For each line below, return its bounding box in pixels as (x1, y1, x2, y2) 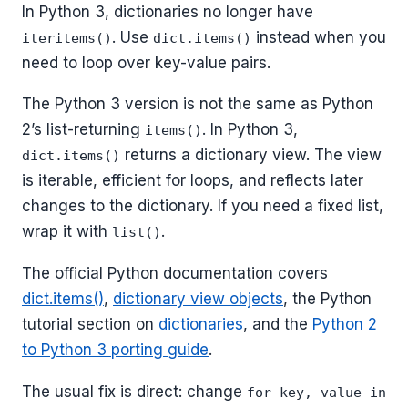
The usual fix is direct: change (22, 382, 247, 402)
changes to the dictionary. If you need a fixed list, (22, 197, 383, 216)
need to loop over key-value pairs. (22, 53, 270, 72)
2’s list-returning (22, 120, 145, 139)
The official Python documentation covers (22, 264, 328, 283)
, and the (243, 315, 312, 334)
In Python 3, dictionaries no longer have (22, 2, 313, 21)
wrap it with (22, 222, 112, 241)
